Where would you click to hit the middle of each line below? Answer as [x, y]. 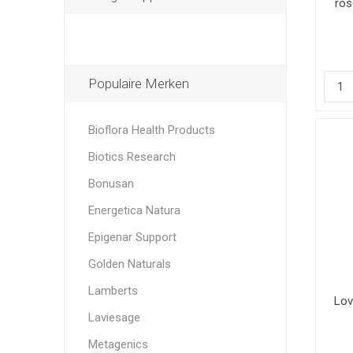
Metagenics [118, 344]
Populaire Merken [138, 83]
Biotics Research [132, 156]
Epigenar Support [132, 237]
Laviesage [114, 317]
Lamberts [113, 290]
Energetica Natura [134, 210]
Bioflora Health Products [151, 130]
